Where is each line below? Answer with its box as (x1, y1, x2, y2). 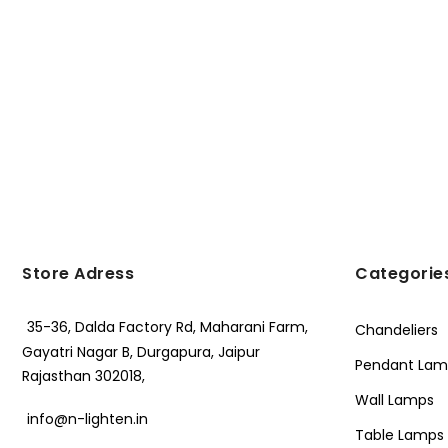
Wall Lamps (355, 390, 434, 411)
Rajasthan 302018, (22, 366, 145, 387)
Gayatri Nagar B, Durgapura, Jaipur (22, 342, 260, 363)
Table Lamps (355, 425, 444, 446)
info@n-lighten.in (27, 408, 148, 429)
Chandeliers (355, 320, 438, 341)
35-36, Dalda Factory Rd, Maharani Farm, (27, 317, 308, 338)
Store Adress (22, 262, 134, 286)
